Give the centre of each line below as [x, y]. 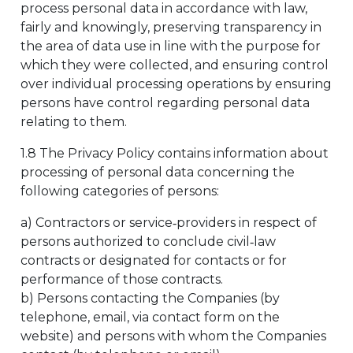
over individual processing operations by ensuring [176, 84]
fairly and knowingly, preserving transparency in [171, 27]
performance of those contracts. [122, 279]
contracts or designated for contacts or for [154, 260]
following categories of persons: [120, 191]
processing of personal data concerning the [158, 172]
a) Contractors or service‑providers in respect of [169, 223]
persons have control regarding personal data [165, 103]
